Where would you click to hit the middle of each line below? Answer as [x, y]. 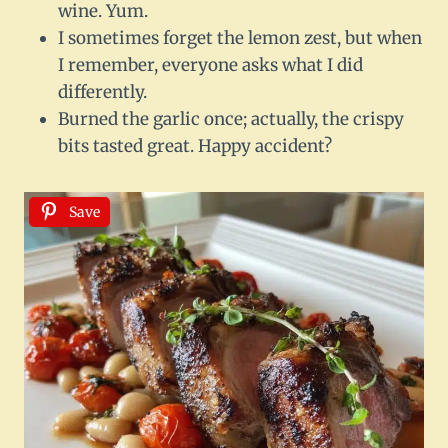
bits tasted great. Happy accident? [195, 146]
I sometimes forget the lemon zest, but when [240, 38]
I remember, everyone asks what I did [210, 65]
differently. [102, 92]
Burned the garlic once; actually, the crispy [231, 119]
